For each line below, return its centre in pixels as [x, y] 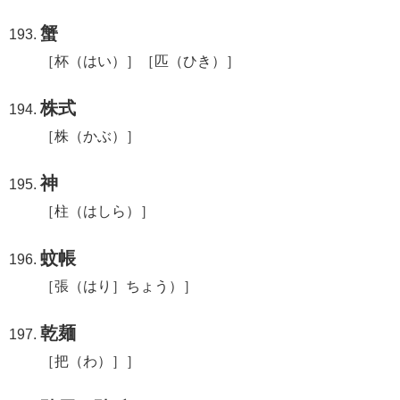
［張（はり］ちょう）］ [119, 286]
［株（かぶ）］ [91, 136]
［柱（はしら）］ [98, 211]
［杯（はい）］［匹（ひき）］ [141, 61]
